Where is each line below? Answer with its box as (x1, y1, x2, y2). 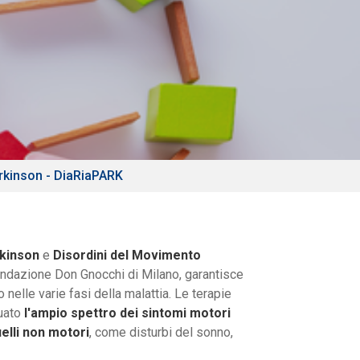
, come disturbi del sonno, (89, 325, 233, 341)
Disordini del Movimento (53, 247, 201, 264)
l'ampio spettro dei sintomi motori (24, 305, 231, 321)
